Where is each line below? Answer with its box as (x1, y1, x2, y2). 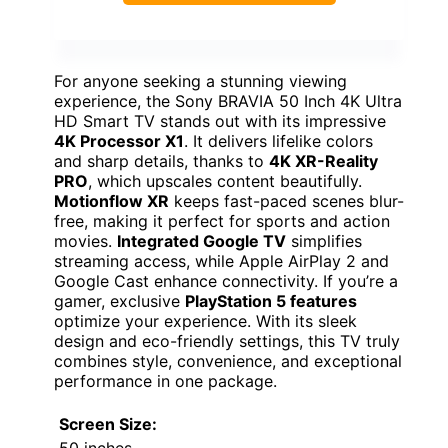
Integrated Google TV (117, 231, 286, 252)
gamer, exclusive (54, 291, 185, 312)
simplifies (286, 231, 362, 252)
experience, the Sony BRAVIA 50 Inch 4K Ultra (54, 91, 402, 112)
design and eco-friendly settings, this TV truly (54, 331, 400, 352)
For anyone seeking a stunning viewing (54, 71, 347, 92)
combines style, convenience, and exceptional (54, 351, 402, 372)
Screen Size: (59, 414, 157, 435)
